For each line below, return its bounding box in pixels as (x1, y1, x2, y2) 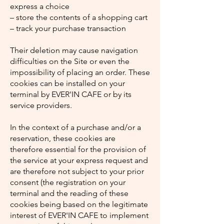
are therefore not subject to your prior (10, 166, 144, 176)
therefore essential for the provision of (10, 144, 146, 154)
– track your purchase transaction (10, 23, 126, 33)
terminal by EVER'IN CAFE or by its (10, 89, 131, 99)
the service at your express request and (10, 155, 148, 165)
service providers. (10, 100, 72, 110)
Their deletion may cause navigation (10, 45, 138, 55)
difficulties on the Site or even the (10, 56, 129, 66)
